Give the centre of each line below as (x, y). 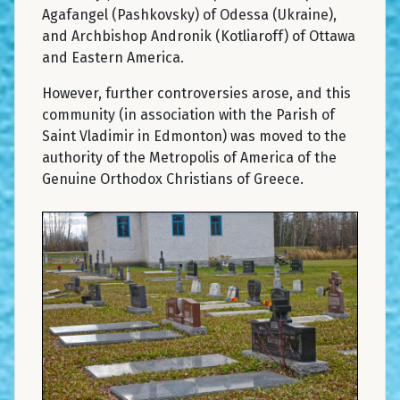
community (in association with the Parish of (188, 114)
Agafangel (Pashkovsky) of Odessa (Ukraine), (189, 14)
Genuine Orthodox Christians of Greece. (173, 179)
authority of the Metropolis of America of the (189, 157)
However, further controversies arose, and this (196, 93)
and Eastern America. (113, 57)
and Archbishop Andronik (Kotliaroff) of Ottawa (199, 36)
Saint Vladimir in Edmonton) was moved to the (194, 136)
